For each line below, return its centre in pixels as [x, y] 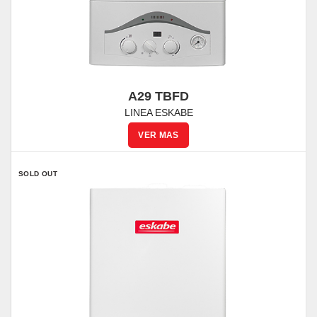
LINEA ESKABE [158, 113]
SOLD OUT [38, 174]
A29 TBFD [158, 96]
